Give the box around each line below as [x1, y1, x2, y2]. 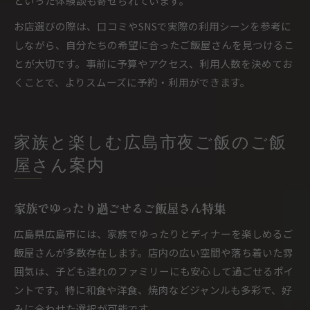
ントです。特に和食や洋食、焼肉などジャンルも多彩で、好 [14, 282, 292, 297]
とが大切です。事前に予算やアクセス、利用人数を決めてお [14, 56, 293, 71]
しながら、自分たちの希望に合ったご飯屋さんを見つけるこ [14, 37, 294, 52]
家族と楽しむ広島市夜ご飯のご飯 [14, 136, 288, 152]
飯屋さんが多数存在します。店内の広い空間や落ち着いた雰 [14, 245, 293, 259]
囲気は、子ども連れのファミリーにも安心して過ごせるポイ [14, 264, 294, 278]
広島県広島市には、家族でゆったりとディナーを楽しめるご [14, 226, 293, 241]
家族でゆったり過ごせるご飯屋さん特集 [14, 199, 226, 217]
